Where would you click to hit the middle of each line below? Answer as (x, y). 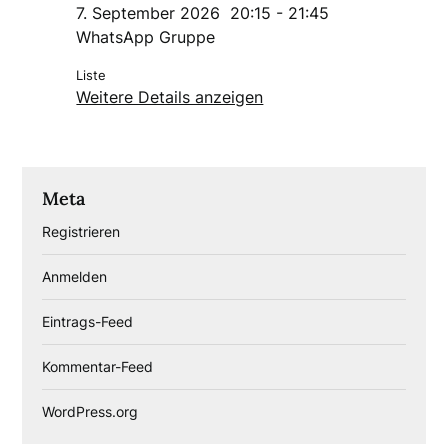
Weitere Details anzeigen (170, 96)
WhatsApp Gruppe (146, 36)
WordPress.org (90, 411)
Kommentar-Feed (98, 366)
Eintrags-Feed (88, 321)
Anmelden (75, 276)
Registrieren (81, 231)
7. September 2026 (148, 12)
